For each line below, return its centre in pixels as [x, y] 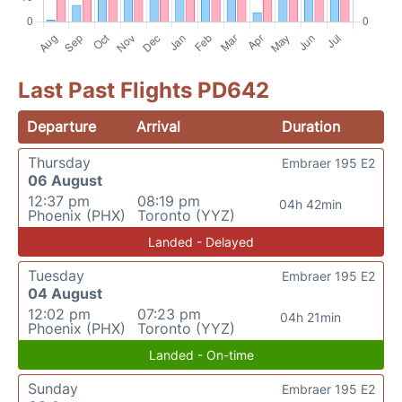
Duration [310, 127]
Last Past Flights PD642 [144, 90]
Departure [61, 127]
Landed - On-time [201, 355]
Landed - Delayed [201, 242]
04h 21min [310, 317]
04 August [65, 293]
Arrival [159, 127]
